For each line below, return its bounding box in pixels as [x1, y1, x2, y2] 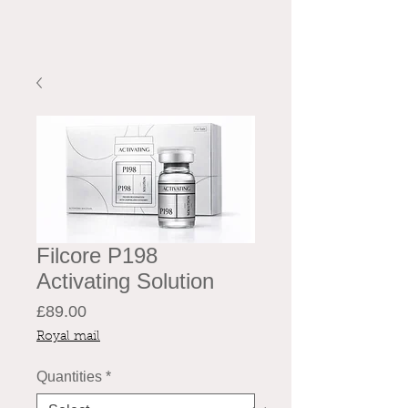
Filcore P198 [36, 242, 158, 268]
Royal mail [36, 330, 100, 343]
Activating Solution [36, 268, 214, 293]
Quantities [36, 368, 102, 384]
